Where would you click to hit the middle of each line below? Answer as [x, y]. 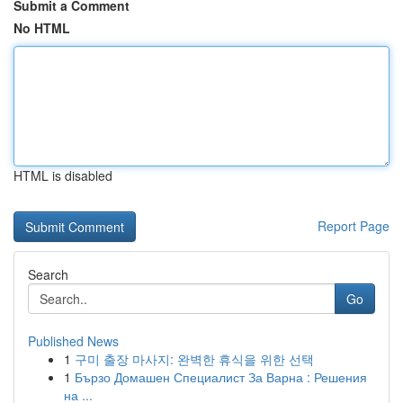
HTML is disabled [63, 175]
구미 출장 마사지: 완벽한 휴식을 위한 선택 [194, 359]
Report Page [354, 226]
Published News [73, 341]
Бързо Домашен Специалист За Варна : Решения [221, 377]
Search [48, 274]
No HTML [42, 28]
